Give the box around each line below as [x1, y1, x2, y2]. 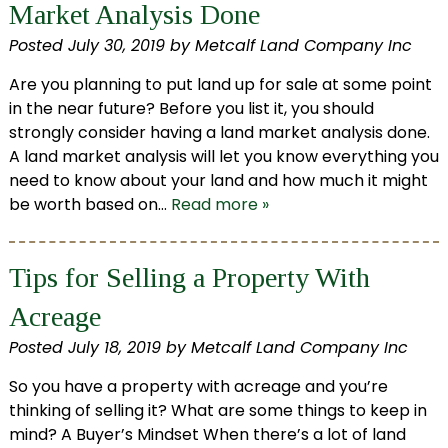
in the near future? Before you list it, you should [8, 97, 374, 121]
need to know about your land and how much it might [8, 169, 428, 193]
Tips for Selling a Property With [8, 262, 370, 294]
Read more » [170, 193, 269, 217]
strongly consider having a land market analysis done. [8, 121, 430, 145]
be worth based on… [8, 193, 171, 217]
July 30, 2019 [67, 34, 165, 58]
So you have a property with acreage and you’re [8, 375, 388, 399]
